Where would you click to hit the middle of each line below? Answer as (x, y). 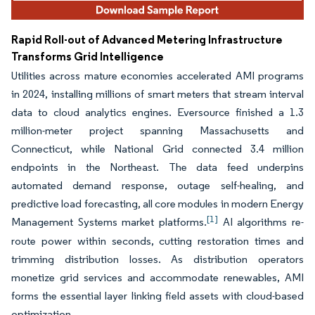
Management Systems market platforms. (109, 222)
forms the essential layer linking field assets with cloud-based (157, 296)
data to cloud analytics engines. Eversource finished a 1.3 (157, 112)
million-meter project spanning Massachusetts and (157, 131)
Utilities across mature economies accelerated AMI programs (157, 76)
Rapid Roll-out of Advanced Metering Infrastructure (147, 40)
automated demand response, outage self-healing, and (157, 186)
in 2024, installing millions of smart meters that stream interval (157, 94)
